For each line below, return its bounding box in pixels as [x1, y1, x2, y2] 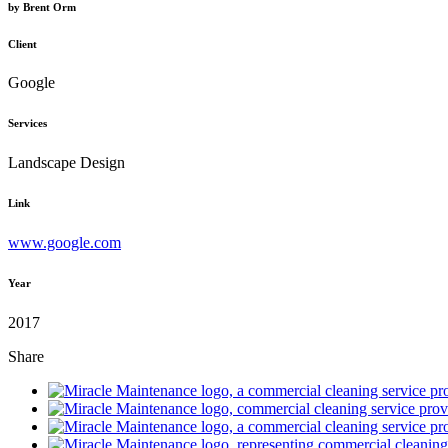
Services [8, 117, 47, 130]
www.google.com [8, 234, 121, 252]
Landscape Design [8, 154, 125, 172]
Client [8, 37, 37, 50]
